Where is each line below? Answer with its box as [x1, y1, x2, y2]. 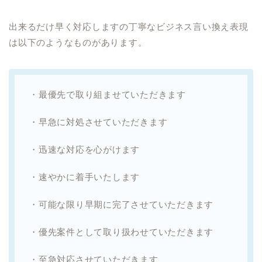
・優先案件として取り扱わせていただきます [29, 226, 214, 237]
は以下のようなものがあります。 [9, 37, 147, 47]
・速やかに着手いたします [29, 171, 140, 182]
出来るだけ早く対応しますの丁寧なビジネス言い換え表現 [9, 21, 249, 32]
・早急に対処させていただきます [29, 116, 168, 127]
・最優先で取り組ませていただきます [29, 89, 186, 99]
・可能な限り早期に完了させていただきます [29, 199, 214, 209]
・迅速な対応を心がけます [29, 144, 140, 154]
